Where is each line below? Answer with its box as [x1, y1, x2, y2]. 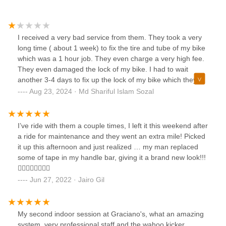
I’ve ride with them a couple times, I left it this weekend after [18, 122, 208, 130]
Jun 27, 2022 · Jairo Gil [30, 176, 104, 184]
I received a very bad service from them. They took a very [18, 33, 202, 42]
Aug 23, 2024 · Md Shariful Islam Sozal [29, 87, 154, 96]
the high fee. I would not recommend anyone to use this [18, 97, 195, 105]
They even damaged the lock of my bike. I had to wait [18, 65, 188, 74]
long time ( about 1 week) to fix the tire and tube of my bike [18, 44, 205, 52]
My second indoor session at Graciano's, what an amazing [18, 210, 204, 218]
